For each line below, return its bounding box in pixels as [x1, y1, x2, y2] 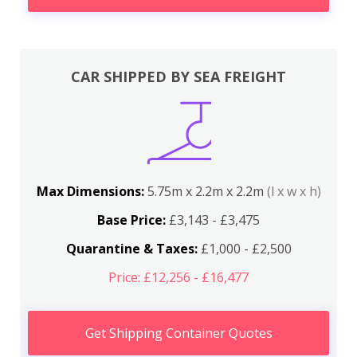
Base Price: [97, 210, 166, 229]
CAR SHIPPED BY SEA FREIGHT [71, 66, 286, 86]
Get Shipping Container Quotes [84, 324, 273, 342]
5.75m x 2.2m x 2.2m [147, 182, 267, 200]
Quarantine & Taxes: [65, 239, 198, 257]
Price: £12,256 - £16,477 [108, 268, 249, 286]
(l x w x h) [266, 182, 321, 200]
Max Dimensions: [36, 182, 147, 200]
